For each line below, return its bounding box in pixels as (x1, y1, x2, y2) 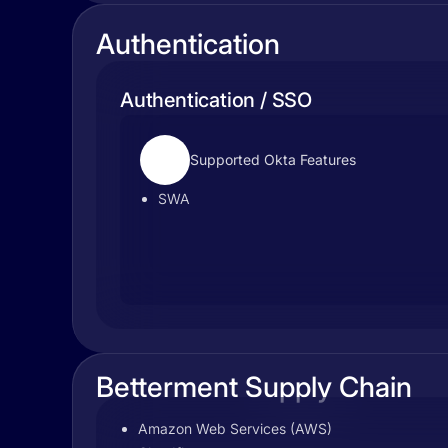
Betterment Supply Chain (96, 370, 412, 404)
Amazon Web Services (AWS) (138, 420, 332, 437)
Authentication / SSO (120, 88, 312, 112)
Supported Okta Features (190, 151, 356, 168)
